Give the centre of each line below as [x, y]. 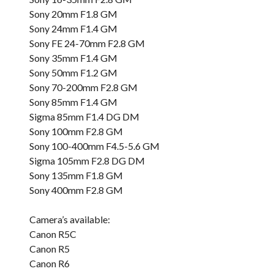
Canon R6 [50, 263]
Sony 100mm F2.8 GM [76, 131]
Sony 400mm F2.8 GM [76, 190]
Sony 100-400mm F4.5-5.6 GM [94, 146]
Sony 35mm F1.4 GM [73, 58]
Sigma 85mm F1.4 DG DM [84, 117]
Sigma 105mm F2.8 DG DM [87, 161]
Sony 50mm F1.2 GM [73, 72]
